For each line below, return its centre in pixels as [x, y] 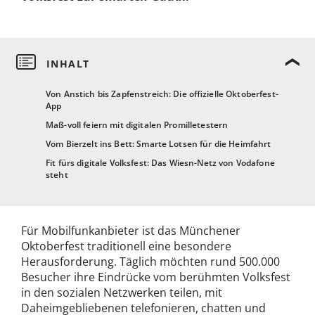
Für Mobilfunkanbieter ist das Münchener [131, 231]
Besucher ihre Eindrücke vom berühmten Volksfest [156, 277]
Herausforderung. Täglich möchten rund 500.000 [150, 262]
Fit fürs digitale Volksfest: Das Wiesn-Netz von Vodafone [160, 163]
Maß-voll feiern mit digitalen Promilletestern [137, 125]
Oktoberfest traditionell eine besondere [126, 246]
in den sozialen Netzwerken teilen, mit [122, 293]
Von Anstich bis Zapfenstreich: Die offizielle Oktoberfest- [162, 94]
